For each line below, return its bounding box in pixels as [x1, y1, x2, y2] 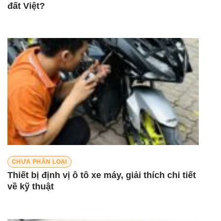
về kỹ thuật [7, 182, 54, 192]
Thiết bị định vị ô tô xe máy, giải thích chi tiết [7, 170, 196, 181]
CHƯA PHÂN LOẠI [12, 158, 67, 165]
